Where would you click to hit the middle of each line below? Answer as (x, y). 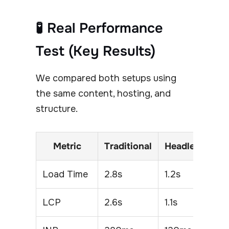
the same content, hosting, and (103, 94)
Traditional (128, 146)
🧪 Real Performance (99, 28)
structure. (57, 109)
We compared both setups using (106, 78)
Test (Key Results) (96, 51)
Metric (67, 146)
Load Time (65, 175)
